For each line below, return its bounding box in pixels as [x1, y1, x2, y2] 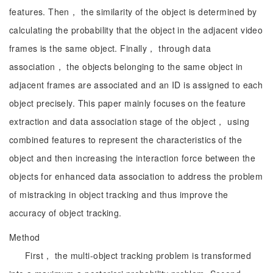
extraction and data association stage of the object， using [9, 115, 250, 127]
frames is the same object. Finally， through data [9, 42, 211, 54]
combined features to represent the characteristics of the [9, 133, 242, 146]
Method [9, 231, 40, 243]
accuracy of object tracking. [9, 207, 122, 219]
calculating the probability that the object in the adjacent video [9, 24, 263, 36]
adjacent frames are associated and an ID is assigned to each [9, 79, 263, 91]
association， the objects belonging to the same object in [9, 60, 243, 73]
